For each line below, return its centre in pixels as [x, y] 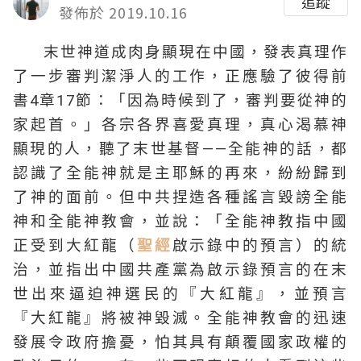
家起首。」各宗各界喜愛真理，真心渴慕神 [180, 125]
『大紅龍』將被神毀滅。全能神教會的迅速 [180, 318]
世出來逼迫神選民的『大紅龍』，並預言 [180, 294]
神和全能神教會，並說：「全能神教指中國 [180, 222]
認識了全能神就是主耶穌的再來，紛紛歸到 [180, 173]
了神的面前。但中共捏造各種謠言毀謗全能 [180, 197]
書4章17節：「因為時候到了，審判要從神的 [180, 101]
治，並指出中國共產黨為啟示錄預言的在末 [180, 270]
